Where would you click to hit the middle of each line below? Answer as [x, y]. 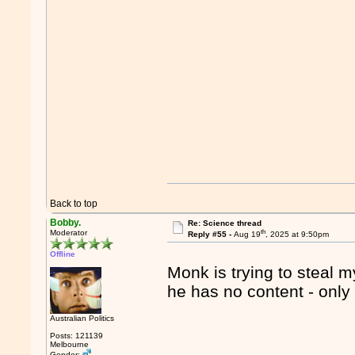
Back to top [74, 204]
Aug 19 [247, 235]
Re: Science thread [224, 223]
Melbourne [70, 344]
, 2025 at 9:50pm [297, 235]
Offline [63, 254]
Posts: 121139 [77, 336]
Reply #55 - [210, 235]
